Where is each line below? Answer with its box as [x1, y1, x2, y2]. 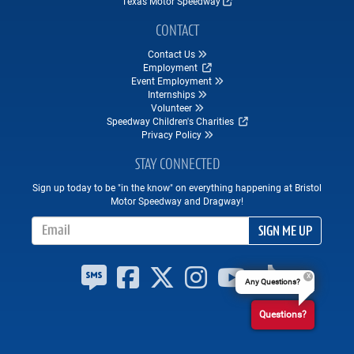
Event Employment [130, 74, 212, 87]
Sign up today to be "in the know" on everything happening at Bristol [32, 181, 322, 194]
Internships [147, 88, 195, 100]
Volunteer [150, 101, 192, 114]
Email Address [176, 216, 236, 228]
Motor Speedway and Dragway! [111, 194, 243, 207]
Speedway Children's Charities [106, 115, 236, 127]
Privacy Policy [141, 128, 201, 141]
